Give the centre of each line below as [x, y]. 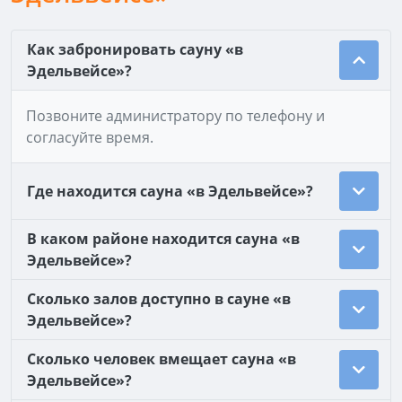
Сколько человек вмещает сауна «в [162, 359]
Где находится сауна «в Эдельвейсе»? [170, 191]
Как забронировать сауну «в [135, 49]
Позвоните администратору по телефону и [175, 116]
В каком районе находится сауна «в [163, 239]
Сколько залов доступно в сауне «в [159, 299]
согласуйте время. [90, 137]
